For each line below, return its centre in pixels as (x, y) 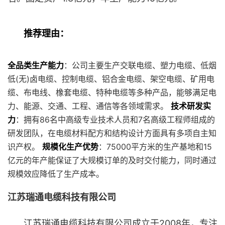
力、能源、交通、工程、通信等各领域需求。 (89, 106)
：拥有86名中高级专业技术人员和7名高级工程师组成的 (115, 120)
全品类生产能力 (36, 65)
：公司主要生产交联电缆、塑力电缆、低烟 (140, 65)
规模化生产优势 (70, 147)
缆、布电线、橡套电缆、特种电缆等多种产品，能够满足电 (112, 92)
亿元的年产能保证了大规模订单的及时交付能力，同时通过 (112, 160)
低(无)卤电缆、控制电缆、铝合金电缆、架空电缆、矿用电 (111, 79)
